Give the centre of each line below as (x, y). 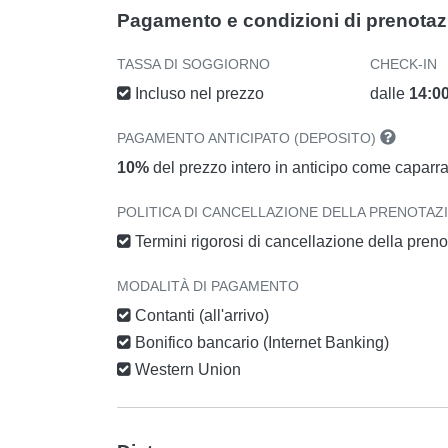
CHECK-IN (404, 63)
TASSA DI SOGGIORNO (193, 63)
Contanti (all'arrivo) (200, 315)
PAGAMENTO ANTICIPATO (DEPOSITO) (248, 137)
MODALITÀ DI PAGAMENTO (208, 285)
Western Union (186, 369)
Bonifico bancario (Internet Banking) (260, 342)
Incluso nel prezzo (197, 93)
